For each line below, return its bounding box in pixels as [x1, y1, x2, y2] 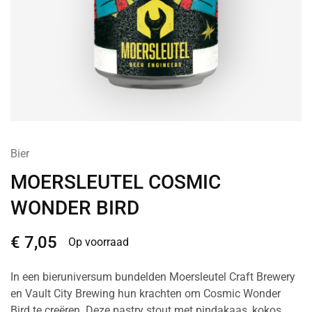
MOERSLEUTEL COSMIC [10, 170, 221, 194]
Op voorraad [68, 235, 129, 249]
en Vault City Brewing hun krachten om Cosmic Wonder [10, 286, 281, 300]
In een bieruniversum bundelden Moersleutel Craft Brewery [10, 270, 295, 283]
